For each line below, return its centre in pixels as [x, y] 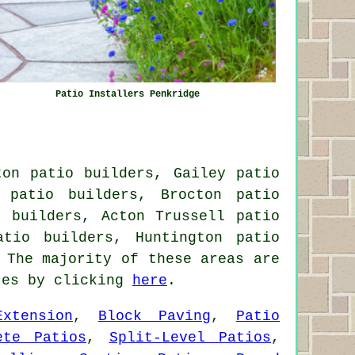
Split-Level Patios [190, 337]
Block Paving [155, 316]
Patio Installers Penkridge [127, 94]
